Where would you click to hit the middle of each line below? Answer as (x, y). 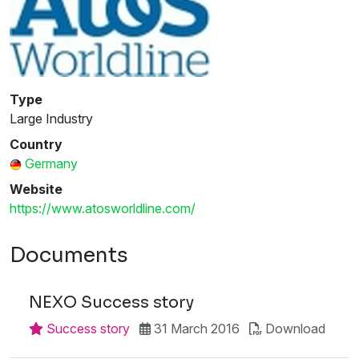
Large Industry (51, 118)
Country (36, 144)
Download (295, 328)
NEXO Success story (111, 302)
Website (36, 189)
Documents (69, 255)
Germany (51, 163)
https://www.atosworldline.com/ (103, 208)
